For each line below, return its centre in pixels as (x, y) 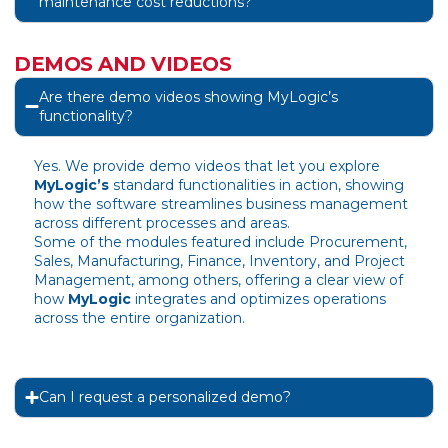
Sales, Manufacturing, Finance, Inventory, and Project (219, 260)
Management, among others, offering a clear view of (218, 279)
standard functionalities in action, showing (258, 184)
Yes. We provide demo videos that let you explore (207, 165)
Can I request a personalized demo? (165, 397)
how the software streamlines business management (221, 203)
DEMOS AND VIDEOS (122, 63)
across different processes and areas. (162, 222)
